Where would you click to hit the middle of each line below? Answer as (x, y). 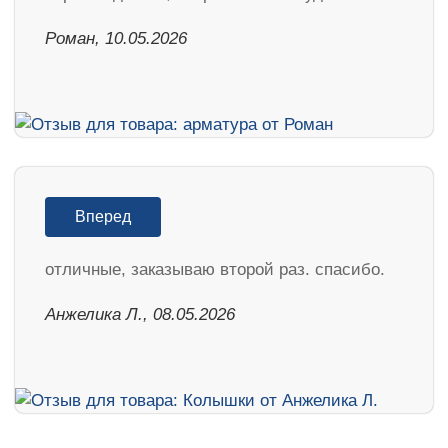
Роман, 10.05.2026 (116, 38)
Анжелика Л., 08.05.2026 (140, 314)
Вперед (103, 216)
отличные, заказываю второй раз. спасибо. (215, 269)
